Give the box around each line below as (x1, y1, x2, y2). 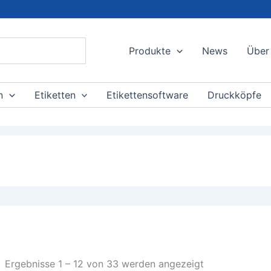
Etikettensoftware (106, 89, 189, 101)
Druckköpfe (207, 89, 262, 101)
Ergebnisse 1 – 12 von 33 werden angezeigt (5, 258, 204, 270)
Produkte (129, 44, 171, 57)
